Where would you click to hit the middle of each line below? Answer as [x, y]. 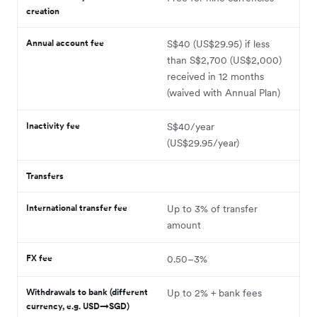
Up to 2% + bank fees [214, 293]
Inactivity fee [53, 125]
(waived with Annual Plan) [224, 92]
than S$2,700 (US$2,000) [224, 60]
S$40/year [191, 126]
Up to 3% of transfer [212, 208]
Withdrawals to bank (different [87, 292]
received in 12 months [215, 76]
